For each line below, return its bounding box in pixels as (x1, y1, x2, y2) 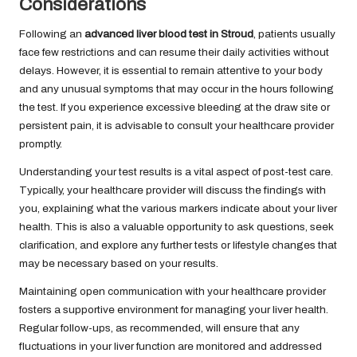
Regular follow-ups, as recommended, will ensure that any (19, 321, 300, 334)
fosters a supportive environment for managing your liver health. (19, 303, 328, 316)
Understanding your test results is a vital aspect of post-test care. (19, 165, 333, 178)
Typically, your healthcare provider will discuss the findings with (19, 183, 326, 196)
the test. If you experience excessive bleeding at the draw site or (19, 100, 330, 113)
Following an (19, 27, 84, 40)
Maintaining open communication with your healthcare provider (19, 284, 326, 297)
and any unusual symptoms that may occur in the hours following (19, 82, 334, 95)
